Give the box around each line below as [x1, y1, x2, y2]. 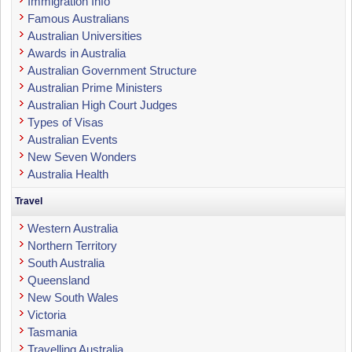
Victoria [27, 307, 67, 321]
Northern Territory [27, 238, 118, 252]
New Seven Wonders [27, 149, 137, 163]
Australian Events [27, 132, 119, 146]
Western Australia [27, 221, 119, 235]
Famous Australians [27, 11, 130, 25]
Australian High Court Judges [27, 97, 178, 112]
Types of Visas [27, 115, 104, 129]
